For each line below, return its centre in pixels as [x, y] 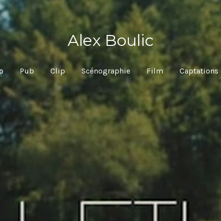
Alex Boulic [110, 40]
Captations [199, 71]
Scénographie [106, 71]
